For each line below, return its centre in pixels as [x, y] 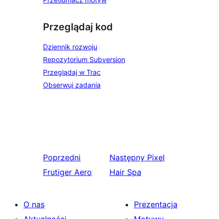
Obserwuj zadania [72, 85]
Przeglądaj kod [78, 27]
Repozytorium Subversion [84, 60]
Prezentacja [156, 205]
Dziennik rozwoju [70, 47]
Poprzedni [62, 158]
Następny [127, 158]
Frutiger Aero [67, 172]
